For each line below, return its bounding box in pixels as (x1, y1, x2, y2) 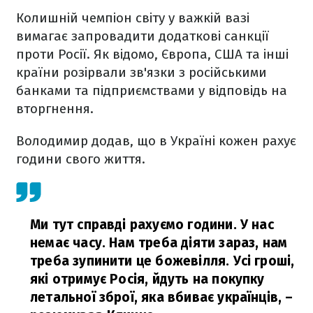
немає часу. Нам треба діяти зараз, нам (30, 235, 288, 252)
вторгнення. (16, 101, 94, 117)
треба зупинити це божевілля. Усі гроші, (30, 253, 295, 270)
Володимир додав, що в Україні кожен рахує (16, 133, 296, 150)
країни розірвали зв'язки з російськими (16, 64, 267, 81)
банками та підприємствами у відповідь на (16, 82, 287, 99)
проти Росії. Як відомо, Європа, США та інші (16, 46, 289, 63)
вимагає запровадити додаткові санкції (16, 28, 269, 45)
